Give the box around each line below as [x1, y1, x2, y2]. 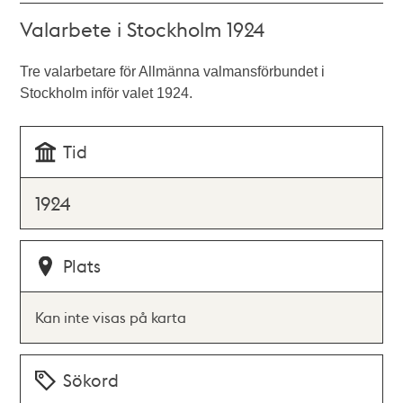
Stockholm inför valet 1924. [20, 85, 193, 101]
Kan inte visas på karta [35, 308, 187, 327]
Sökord [63, 369, 120, 391]
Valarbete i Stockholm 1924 [20, 16, 265, 41]
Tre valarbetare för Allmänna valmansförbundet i [20, 64, 326, 79]
